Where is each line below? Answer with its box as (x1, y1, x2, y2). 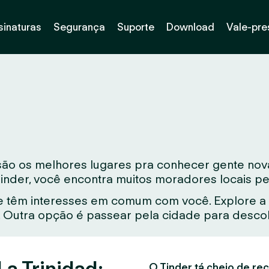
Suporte (116, 20, 154, 33)
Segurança (53, 20, 105, 33)
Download (166, 20, 214, 33)
